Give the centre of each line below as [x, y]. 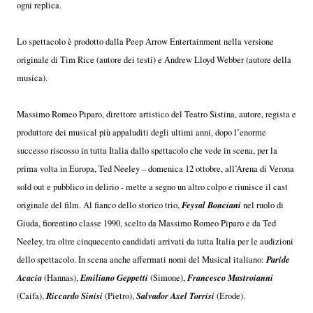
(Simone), [168, 277]
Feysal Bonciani [211, 204]
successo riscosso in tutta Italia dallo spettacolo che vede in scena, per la [147, 150]
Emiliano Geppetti [114, 277]
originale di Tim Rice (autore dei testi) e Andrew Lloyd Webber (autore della [154, 59]
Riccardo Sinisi [74, 295]
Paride [278, 259]
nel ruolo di [262, 205]
